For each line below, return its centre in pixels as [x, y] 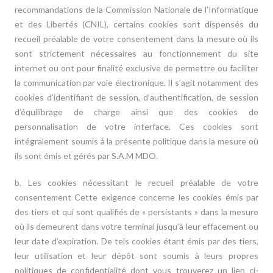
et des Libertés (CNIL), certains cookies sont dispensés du [136, 24]
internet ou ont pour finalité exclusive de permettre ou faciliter [136, 68]
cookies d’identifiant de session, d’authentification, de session [136, 97]
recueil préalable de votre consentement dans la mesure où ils [136, 39]
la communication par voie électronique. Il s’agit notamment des [136, 83]
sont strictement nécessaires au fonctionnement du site [136, 53]
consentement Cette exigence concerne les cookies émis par [136, 197]
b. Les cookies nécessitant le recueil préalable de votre [136, 183]
